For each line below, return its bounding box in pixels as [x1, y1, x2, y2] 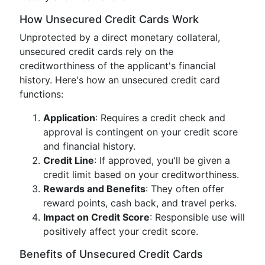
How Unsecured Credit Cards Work [20, 13, 199, 25]
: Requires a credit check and [95, 112, 225, 124]
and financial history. [43, 140, 135, 152]
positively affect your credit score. [43, 225, 198, 237]
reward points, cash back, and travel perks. [43, 197, 237, 209]
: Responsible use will [150, 211, 245, 223]
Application [43, 112, 95, 124]
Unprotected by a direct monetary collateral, [20, 31, 220, 43]
